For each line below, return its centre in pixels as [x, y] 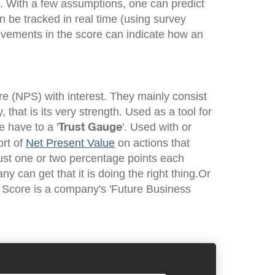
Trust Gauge [91, 128]
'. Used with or [157, 127]
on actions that [153, 143]
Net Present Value [71, 143]
